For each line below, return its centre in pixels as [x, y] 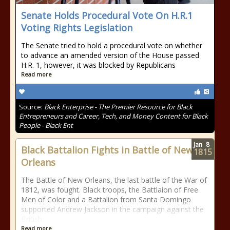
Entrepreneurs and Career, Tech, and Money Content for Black [113, 116]
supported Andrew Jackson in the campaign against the [112, 209]
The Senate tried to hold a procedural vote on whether [112, 45]
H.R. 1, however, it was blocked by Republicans [98, 65]
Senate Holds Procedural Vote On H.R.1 [107, 15]
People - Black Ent [46, 125]
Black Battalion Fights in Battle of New [107, 150]
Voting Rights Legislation [77, 28]
